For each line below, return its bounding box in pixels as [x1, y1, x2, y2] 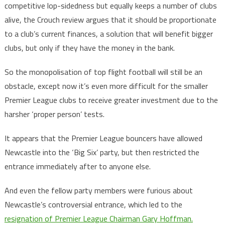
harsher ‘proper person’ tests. [4, 108, 104, 121]
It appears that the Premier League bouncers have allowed [4, 132, 202, 145]
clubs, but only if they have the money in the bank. [4, 42, 175, 54]
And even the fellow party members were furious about [4, 184, 193, 197]
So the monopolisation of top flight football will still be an [4, 66, 202, 78]
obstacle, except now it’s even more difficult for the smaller [4, 80, 208, 92]
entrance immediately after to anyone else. [4, 160, 151, 173]
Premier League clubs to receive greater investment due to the [4, 94, 218, 106]
